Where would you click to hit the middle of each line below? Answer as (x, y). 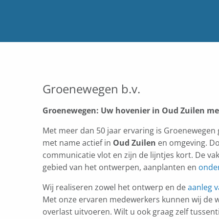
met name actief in (78, 143)
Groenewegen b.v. (91, 89)
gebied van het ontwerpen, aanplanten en (120, 167)
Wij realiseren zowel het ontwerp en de (115, 187)
